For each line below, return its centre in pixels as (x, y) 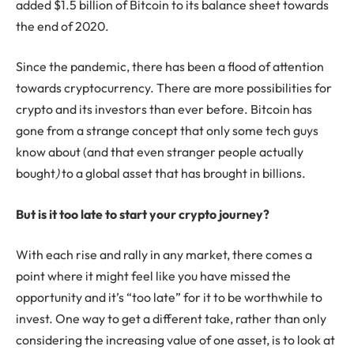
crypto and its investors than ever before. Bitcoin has (164, 109)
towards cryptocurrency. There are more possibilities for (174, 88)
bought (36, 173)
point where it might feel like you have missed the (153, 276)
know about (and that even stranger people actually (160, 152)
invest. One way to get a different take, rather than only (171, 319)
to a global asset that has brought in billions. (183, 173)
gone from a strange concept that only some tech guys (167, 131)
